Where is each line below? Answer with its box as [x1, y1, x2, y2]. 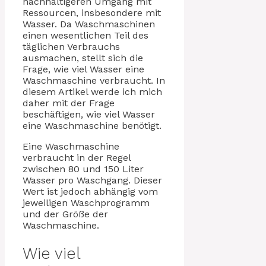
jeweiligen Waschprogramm [23, 197, 150, 208]
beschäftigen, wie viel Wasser [23, 108, 155, 120]
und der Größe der [23, 208, 108, 220]
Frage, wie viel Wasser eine [23, 63, 144, 75]
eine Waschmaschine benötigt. [23, 119, 161, 131]
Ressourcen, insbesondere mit [23, 7, 161, 18]
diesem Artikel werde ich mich [23, 85, 162, 97]
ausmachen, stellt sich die [23, 52, 143, 64]
